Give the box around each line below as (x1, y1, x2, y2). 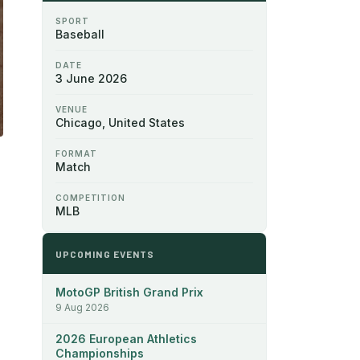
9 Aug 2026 (55, 301, 109, 313)
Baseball (55, 27, 104, 41)
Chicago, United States (55, 115, 185, 129)
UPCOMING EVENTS (55, 247, 155, 260)
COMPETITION (55, 192, 125, 202)
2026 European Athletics (55, 331, 197, 346)
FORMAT (55, 148, 97, 158)
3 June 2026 (55, 71, 127, 85)
